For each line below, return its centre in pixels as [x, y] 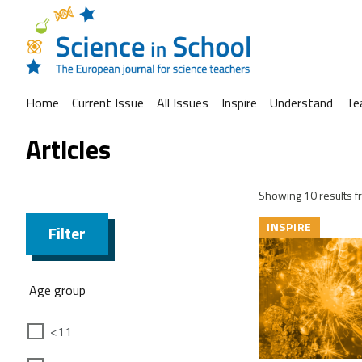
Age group [57, 290]
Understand [301, 103]
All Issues [183, 103]
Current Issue [108, 103]
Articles [68, 150]
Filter [67, 233]
